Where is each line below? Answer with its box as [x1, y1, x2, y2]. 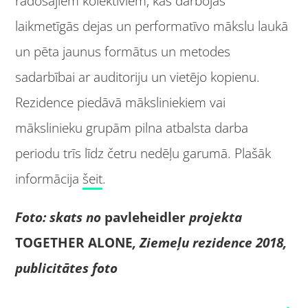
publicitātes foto [15, 258, 118, 277]
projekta [186, 208, 243, 226]
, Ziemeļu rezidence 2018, [133, 233, 287, 252]
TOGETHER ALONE [15, 233, 133, 252]
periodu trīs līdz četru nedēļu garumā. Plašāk [15, 144, 272, 162]
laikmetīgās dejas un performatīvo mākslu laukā [15, 16, 289, 35]
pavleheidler [104, 208, 186, 226]
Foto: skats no [15, 208, 105, 226]
